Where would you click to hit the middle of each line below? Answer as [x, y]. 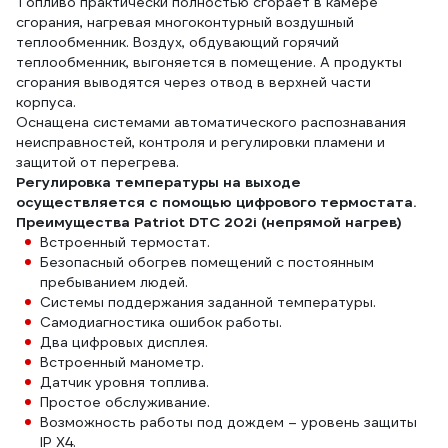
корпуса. [46, 102]
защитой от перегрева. [97, 162]
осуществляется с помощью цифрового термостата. [216, 202]
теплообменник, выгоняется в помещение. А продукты [209, 62]
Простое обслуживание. [125, 402]
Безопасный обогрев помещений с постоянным [207, 262]
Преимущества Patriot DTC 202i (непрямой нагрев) [209, 222]
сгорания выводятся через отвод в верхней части [193, 82]
